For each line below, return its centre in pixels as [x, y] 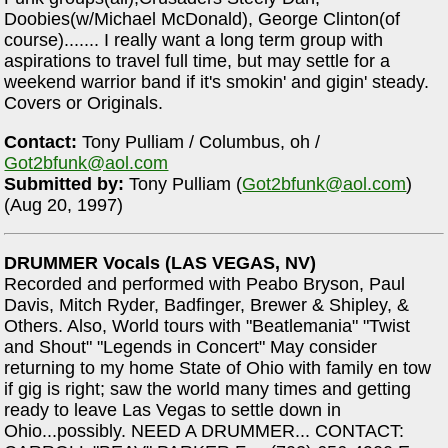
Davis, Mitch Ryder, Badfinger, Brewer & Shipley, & [207, 304]
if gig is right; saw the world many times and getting [208, 388]
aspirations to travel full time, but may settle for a [197, 61]
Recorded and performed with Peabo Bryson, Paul [205, 283]
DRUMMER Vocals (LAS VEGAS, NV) [160, 262]
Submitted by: [64, 183]
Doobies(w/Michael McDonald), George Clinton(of [202, 19]
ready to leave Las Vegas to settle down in [173, 409]
